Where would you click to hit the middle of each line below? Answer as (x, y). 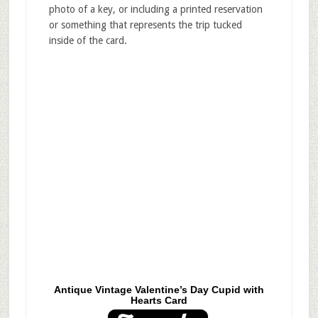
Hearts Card (159, 301)
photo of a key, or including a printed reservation (155, 9)
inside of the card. (88, 40)
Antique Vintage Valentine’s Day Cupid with (159, 290)
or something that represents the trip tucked (145, 24)
